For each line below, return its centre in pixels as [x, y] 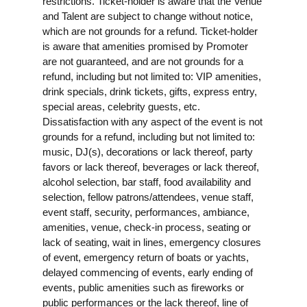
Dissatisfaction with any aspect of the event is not [152, 121]
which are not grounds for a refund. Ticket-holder [150, 31]
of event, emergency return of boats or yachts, [146, 257]
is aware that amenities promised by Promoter [145, 46]
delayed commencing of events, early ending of [148, 272]
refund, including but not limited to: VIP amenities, [152, 76]
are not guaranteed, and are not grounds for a [143, 61]
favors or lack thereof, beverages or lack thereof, [151, 167]
